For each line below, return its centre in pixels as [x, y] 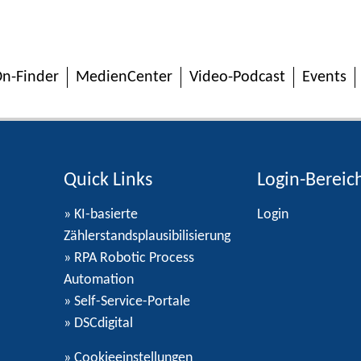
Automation [99, 280]
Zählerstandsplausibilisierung [147, 237]
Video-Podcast [237, 78]
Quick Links [108, 181]
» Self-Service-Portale [127, 302]
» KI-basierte [101, 215]
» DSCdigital [98, 324]
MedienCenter [124, 78]
